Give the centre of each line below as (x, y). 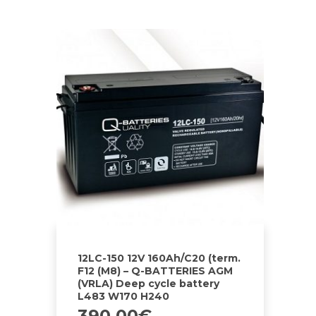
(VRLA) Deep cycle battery (148, 283)
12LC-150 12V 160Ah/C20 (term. (159, 258)
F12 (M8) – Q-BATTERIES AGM (155, 271)
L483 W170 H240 (123, 296)
